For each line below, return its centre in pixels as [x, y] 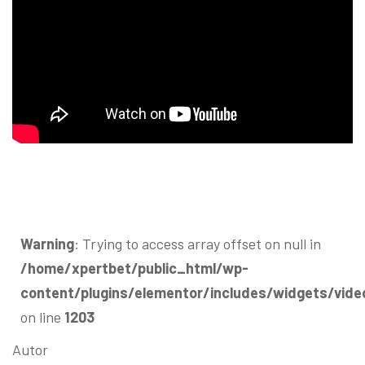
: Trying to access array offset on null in [198, 243]
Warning [47, 243]
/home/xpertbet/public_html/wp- [134, 268]
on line [42, 317]
